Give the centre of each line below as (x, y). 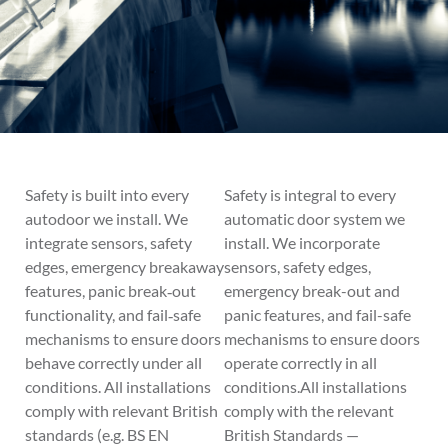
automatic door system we (314, 218)
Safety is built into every (107, 194)
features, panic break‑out (110, 290)
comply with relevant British (121, 410)
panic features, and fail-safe (317, 314)
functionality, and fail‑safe (113, 314)
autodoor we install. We (106, 218)
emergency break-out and (312, 290)
